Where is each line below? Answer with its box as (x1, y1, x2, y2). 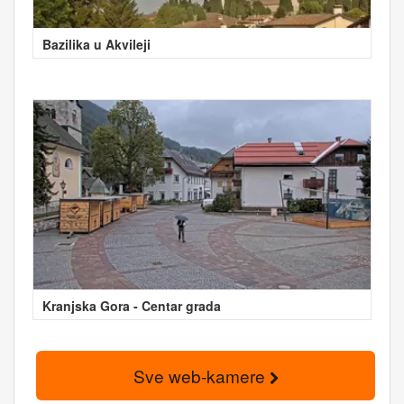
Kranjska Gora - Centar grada (42, 296, 221, 315)
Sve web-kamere (133, 363, 270, 388)
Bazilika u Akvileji (42, 34, 151, 53)
